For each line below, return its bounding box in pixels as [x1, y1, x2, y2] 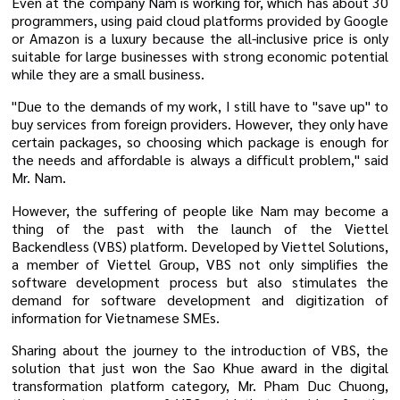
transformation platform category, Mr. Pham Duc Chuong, [12, 375, 388, 395]
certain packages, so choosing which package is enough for [12, 132, 388, 152]
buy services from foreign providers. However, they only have [12, 114, 388, 134]
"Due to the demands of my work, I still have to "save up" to [12, 96, 388, 116]
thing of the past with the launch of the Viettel [12, 218, 388, 237]
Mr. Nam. [12, 168, 66, 187]
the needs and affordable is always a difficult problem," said [12, 150, 388, 170]
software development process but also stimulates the [12, 271, 388, 291]
